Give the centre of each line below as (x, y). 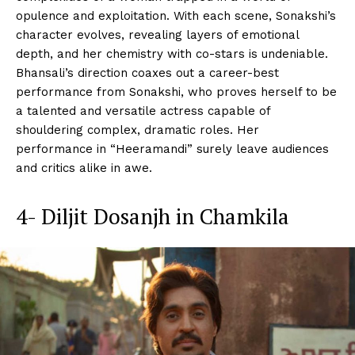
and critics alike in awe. (84, 168)
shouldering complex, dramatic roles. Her (137, 130)
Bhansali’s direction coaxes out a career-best (147, 73)
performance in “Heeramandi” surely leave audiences (172, 149)
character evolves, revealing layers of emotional (157, 34)
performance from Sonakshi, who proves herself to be (176, 92)
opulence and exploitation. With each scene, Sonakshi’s (176, 15)
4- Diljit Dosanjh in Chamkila (153, 216)
